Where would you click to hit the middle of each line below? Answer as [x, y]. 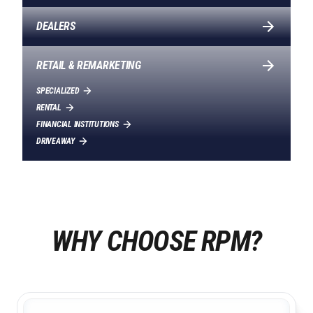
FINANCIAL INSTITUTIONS [78, 124]
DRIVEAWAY [56, 141]
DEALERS [56, 27]
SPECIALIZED [58, 90]
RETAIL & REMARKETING [89, 66]
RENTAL [49, 107]
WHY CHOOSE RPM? [156, 242]
